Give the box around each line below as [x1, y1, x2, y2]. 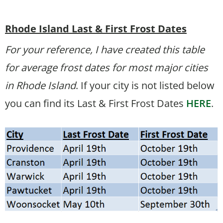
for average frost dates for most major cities [5, 61, 208, 75]
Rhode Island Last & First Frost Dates [5, 22, 187, 36]
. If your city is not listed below [76, 79, 215, 93]
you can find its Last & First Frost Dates [5, 97, 186, 111]
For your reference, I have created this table [5, 43, 205, 57]
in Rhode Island [5, 79, 76, 93]
